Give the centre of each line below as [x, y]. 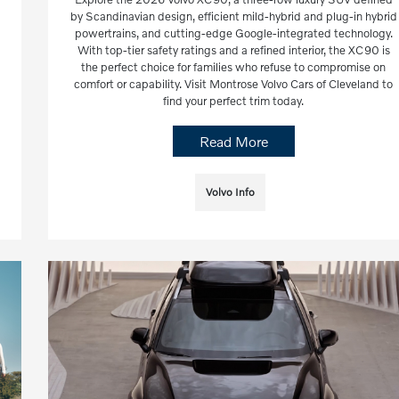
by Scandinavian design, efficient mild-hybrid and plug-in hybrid [233, 16]
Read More [233, 142]
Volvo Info [230, 192]
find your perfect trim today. [234, 101]
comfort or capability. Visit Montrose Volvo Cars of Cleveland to [234, 84]
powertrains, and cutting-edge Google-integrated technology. [233, 33]
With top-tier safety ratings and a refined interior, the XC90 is [233, 50]
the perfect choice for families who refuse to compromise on [234, 67]
